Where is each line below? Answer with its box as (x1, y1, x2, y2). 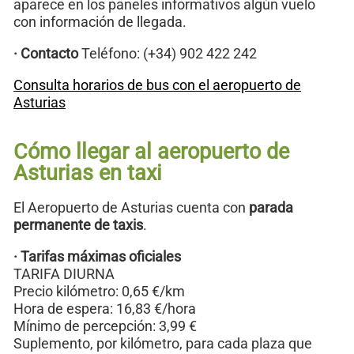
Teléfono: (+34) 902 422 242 (78, 45, 257, 62)
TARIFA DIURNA (13, 265, 115, 282)
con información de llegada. (13, 13, 186, 30)
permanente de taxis (13, 217, 143, 233)
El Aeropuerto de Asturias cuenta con (13, 199, 249, 216)
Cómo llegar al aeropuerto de (13, 139, 289, 164)
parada (249, 199, 293, 216)
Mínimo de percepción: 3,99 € (13, 318, 197, 334)
